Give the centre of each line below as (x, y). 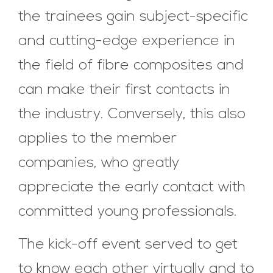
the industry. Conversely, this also (132, 114)
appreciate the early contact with (132, 187)
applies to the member (97, 139)
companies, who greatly (99, 163)
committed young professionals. (128, 212)
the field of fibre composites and (131, 66)
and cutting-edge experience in (127, 41)
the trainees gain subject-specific (133, 17)
